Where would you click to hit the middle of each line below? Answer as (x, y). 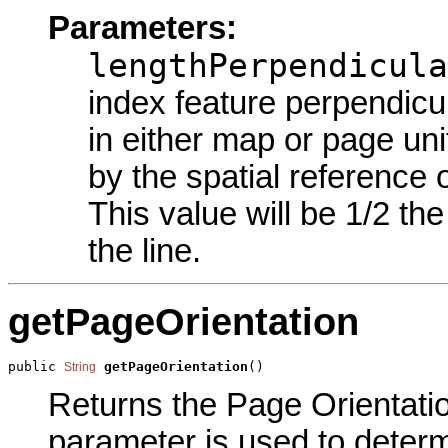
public (36, 367)
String (80, 367)
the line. (144, 250)
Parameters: (142, 27)
